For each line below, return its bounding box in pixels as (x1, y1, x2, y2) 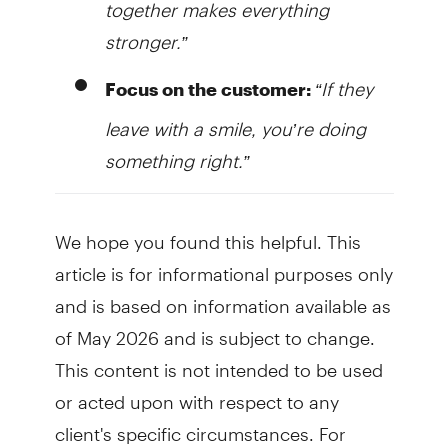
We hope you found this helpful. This (54, 214, 361, 254)
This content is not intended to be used (54, 342, 383, 382)
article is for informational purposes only (54, 246, 393, 286)
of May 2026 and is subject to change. (54, 310, 375, 350)
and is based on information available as (54, 278, 391, 318)
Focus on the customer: (104, 78, 311, 101)
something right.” (104, 133, 249, 173)
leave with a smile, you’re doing (104, 101, 366, 141)
